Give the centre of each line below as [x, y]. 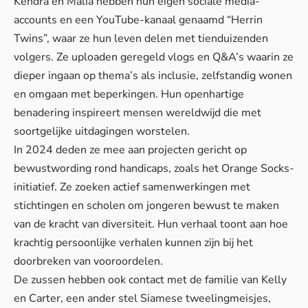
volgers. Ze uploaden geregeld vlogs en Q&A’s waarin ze [154, 57]
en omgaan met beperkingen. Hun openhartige [129, 94]
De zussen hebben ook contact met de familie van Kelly [150, 279]
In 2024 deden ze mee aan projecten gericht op [130, 150]
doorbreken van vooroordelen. [88, 261]
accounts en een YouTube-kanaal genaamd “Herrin [138, 20]
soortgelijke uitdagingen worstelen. [102, 131]
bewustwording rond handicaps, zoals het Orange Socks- [154, 168]
